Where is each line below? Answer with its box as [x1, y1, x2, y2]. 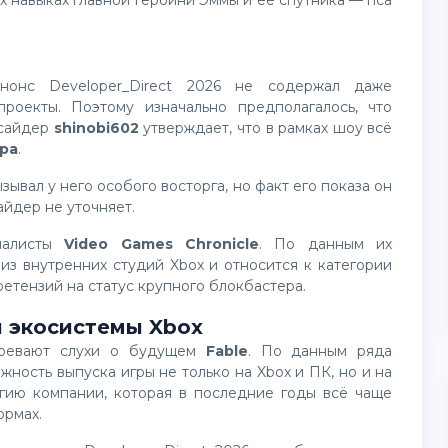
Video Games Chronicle [64, 235, 260, 253]
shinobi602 [53, 119, 139, 137]
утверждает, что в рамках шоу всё [138, 119, 393, 137]
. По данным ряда [247, 342, 393, 360]
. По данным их [259, 235, 393, 253]
